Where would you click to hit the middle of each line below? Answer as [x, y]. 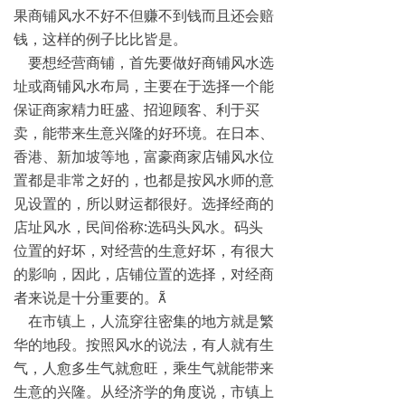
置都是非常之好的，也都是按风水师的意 [144, 180]
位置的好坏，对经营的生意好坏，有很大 [144, 251]
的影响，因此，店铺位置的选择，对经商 [144, 274]
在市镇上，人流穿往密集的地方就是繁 [144, 321]
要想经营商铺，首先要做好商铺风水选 [144, 63]
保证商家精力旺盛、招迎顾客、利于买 [137, 110]
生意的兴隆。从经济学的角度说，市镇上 [144, 392]
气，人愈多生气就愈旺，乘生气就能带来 [144, 368]
